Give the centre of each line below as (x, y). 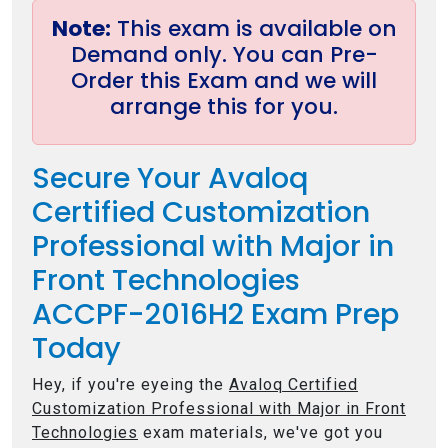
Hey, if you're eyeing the (130, 384)
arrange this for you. (224, 106)
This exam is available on (253, 28)
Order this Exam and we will (224, 80)
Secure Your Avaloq (170, 178)
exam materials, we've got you (260, 432)
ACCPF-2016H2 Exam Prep (215, 314)
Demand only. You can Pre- (224, 54)
